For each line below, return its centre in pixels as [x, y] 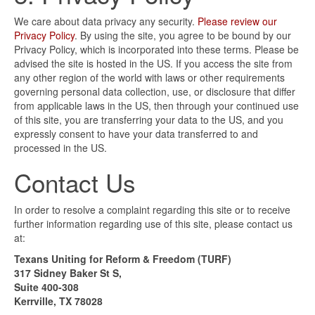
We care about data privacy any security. [106, 21]
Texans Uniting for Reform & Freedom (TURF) [123, 259]
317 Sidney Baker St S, [68, 273]
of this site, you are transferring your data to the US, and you [149, 120]
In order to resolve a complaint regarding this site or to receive [152, 210]
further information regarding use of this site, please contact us [153, 224]
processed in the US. [60, 148]
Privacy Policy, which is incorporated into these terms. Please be [156, 50]
